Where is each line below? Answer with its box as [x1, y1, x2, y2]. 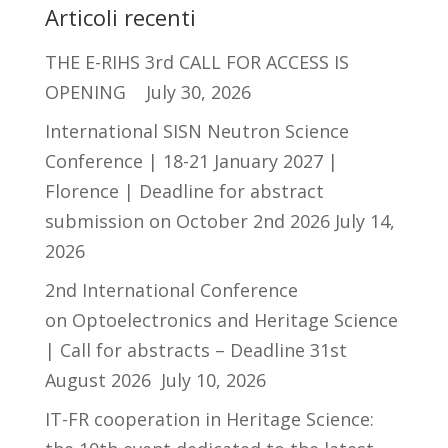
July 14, [334, 208, 395, 233]
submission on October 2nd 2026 [44, 208, 330, 233]
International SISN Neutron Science [44, 118, 349, 143]
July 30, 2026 [145, 79, 251, 104]
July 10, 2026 [160, 367, 266, 392]
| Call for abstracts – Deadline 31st [44, 337, 347, 362]
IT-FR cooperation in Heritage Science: [44, 406, 374, 431]
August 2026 [44, 367, 156, 392]
